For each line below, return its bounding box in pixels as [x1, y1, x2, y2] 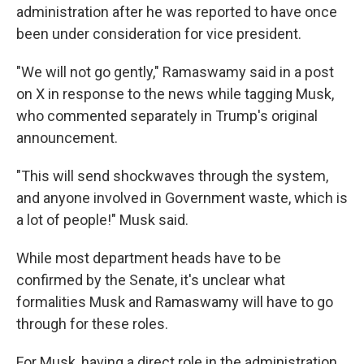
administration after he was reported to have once [16, 3, 337, 20]
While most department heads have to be [16, 249, 281, 266]
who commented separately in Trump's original [16, 107, 318, 124]
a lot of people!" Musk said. [16, 211, 188, 228]
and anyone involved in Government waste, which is [16, 189, 348, 206]
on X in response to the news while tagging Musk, [16, 85, 334, 102]
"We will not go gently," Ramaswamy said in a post [16, 63, 334, 80]
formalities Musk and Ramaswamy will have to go [16, 293, 333, 310]
